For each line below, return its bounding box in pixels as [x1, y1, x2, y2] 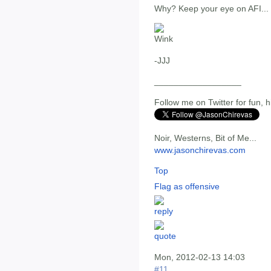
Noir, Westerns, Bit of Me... [154, 132, 256, 143]
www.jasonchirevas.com [154, 145, 246, 155]
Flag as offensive [154, 181, 220, 192]
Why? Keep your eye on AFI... [154, 4, 269, 14]
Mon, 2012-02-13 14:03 [154, 252, 245, 263]
